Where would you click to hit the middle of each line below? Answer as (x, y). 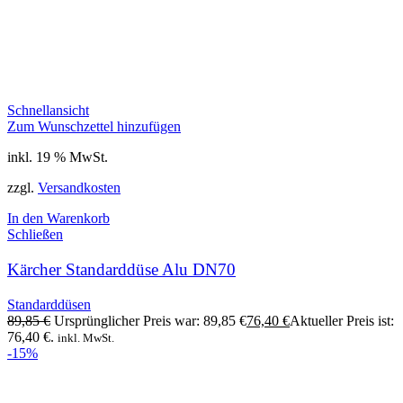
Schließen (35, 235)
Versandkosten (79, 188)
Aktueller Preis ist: (342, 320)
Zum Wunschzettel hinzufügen (94, 127)
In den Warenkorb (58, 219)
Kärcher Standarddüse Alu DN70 (121, 270)
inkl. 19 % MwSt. (58, 157)
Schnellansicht (48, 111)
